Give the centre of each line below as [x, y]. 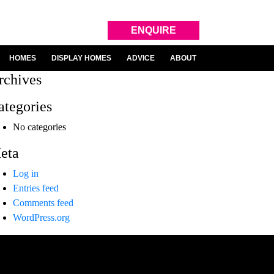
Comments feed [43, 203]
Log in [26, 173]
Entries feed [36, 188]
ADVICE [141, 58]
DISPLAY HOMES [82, 58]
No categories [39, 127]
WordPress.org [41, 217]
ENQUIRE [154, 30]
